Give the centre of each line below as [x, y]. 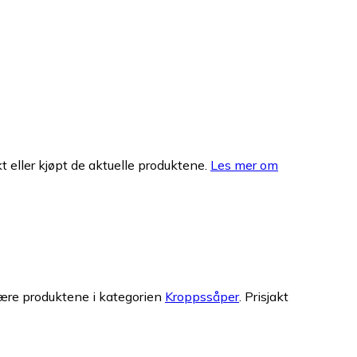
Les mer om [244, 165]
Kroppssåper [202, 297]
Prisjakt [267, 297]
